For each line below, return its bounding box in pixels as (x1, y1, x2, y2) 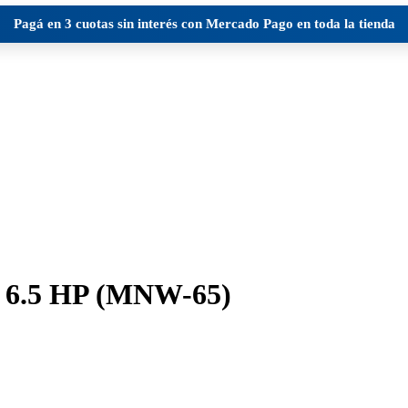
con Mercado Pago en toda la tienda (177, 16, 395, 32)
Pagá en (13, 16, 65, 32)
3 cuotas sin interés (64, 16, 178, 32)
